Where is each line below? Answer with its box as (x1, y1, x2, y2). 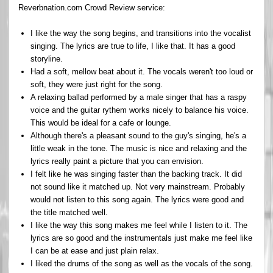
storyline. (30, 54, 63, 63)
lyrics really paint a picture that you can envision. (30, 156, 204, 166)
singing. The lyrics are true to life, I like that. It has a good (30, 41, 235, 51)
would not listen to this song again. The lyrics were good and (30, 194, 244, 204)
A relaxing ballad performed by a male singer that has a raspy (30, 92, 247, 102)
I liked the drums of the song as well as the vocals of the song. (30, 258, 253, 268)
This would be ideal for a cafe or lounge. (30, 118, 171, 127)
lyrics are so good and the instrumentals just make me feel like (30, 233, 252, 243)
